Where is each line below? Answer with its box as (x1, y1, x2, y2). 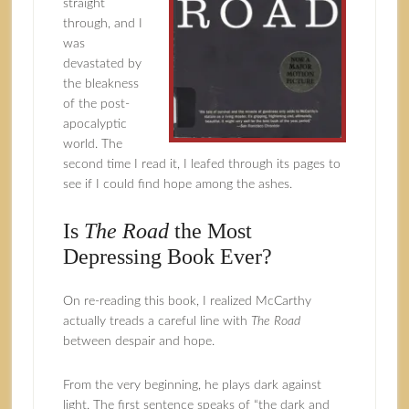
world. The (62, 138, 122, 151)
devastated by (62, 58, 142, 70)
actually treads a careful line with (62, 315, 251, 328)
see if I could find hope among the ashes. (62, 178, 292, 191)
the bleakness (62, 78, 139, 90)
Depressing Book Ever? (62, 245, 272, 268)
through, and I (62, 17, 142, 30)
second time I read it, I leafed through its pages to (62, 158, 341, 171)
